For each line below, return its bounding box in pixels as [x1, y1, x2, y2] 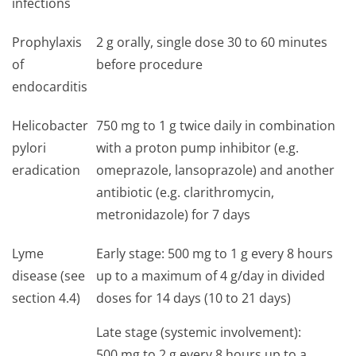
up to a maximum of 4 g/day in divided [96, 267, 325, 284]
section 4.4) [12, 289, 80, 307]
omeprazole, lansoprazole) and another [96, 161, 335, 179]
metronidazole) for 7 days [96, 206, 250, 223]
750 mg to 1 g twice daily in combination [96, 117, 335, 134]
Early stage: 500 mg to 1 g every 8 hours [96, 245, 333, 262]
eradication [12, 161, 80, 179]
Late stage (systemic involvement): [96, 323, 301, 341]
